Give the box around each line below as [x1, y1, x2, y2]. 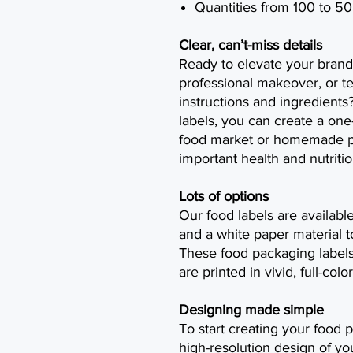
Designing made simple [179, 302, 324, 318]
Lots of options [179, 188, 269, 204]
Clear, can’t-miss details [179, 37, 322, 53]
